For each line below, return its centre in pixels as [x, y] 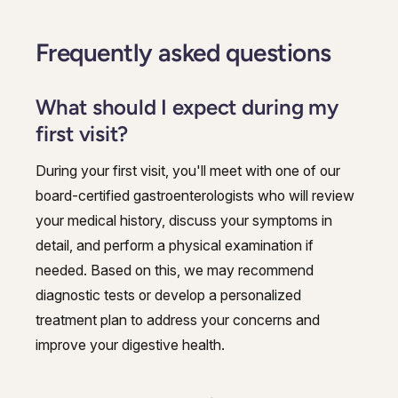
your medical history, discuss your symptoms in [184, 220]
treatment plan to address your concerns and [178, 319]
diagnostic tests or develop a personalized [168, 295]
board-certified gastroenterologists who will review [195, 195]
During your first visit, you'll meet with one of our [188, 170]
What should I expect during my [187, 107]
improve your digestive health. [130, 344]
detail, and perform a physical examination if [175, 245]
